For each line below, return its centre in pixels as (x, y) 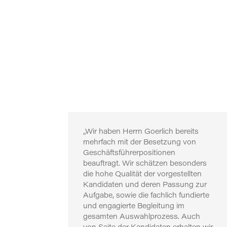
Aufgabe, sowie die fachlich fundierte (146, 196)
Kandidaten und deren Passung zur (145, 186)
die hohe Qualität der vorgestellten (143, 175)
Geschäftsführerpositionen (129, 154)
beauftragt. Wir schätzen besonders (145, 164)
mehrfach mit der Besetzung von (140, 143)
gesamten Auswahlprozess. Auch (142, 218)
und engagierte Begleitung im (134, 207)
